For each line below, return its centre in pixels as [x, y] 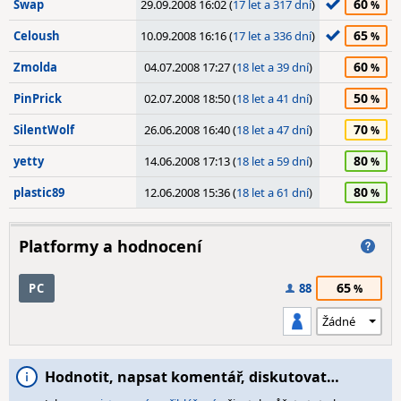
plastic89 [39, 192]
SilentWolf [44, 130]
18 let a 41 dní [272, 98]
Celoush [37, 36]
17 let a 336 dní [272, 36]
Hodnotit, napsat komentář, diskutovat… [192, 377]
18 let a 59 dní [272, 161]
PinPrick [38, 98]
